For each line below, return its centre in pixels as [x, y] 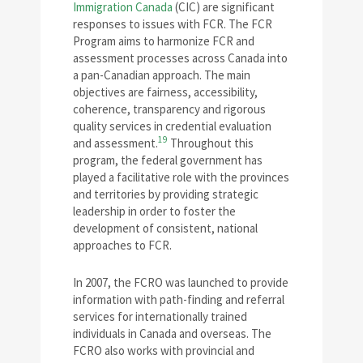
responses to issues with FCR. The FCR [173, 23]
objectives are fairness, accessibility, [165, 92]
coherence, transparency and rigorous [169, 109]
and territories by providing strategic [166, 194]
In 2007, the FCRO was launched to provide [181, 282]
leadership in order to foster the [154, 211]
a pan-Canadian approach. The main [162, 75]
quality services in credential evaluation [172, 126]
